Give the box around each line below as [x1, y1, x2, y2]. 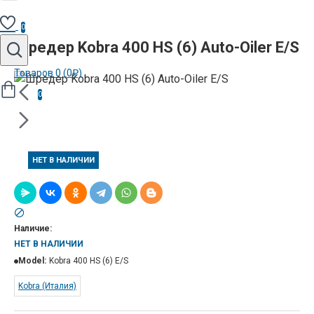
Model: [18, 255, 46, 266]
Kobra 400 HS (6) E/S [49, 255, 128, 266]
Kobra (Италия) [18, 280, 76, 291]
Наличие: [14, 223, 52, 233]
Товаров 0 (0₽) [14, 67, 82, 78]
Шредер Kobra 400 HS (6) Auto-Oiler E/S [14, 39, 299, 56]
